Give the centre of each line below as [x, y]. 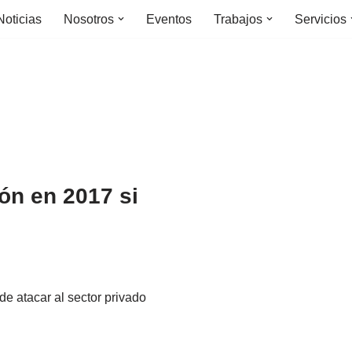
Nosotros [89, 19]
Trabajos [238, 19]
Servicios [321, 19]
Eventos [169, 19]
